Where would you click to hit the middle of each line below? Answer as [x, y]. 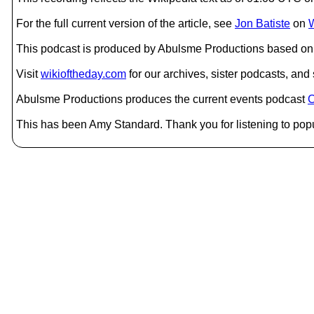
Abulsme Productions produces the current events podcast [162, 99]
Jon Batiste [262, 23]
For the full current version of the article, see [125, 23]
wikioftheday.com [83, 74]
